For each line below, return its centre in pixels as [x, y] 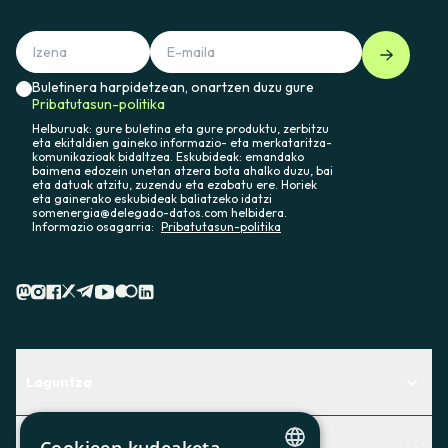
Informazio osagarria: [94, 227]
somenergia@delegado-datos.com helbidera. [159, 213]
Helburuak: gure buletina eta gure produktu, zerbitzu [180, 129]
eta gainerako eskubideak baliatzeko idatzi [152, 199]
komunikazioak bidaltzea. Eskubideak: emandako [168, 157]
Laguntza [59, 381]
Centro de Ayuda [84, 424]
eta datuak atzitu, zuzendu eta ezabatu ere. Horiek [174, 185]
